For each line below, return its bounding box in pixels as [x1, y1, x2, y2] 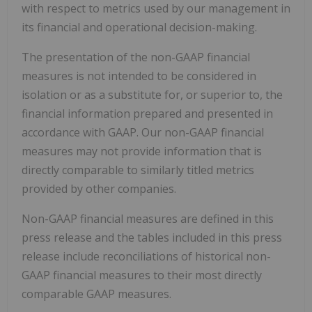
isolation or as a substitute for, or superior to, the [22, 87, 283, 103]
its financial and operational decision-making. [22, 19, 257, 36]
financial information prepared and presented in [22, 106, 273, 122]
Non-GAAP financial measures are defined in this [22, 211, 274, 227]
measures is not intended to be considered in [22, 68, 256, 84]
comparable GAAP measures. [22, 286, 171, 302]
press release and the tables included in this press [22, 230, 282, 246]
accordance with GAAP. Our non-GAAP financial [22, 125, 264, 141]
